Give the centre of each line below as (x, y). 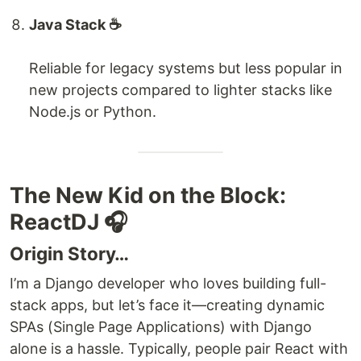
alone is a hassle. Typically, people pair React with (179, 349)
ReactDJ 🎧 (69, 222)
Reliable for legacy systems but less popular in (186, 68)
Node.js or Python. (93, 112)
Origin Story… (69, 254)
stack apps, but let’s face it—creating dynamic (167, 305)
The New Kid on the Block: (148, 196)
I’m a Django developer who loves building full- (168, 284)
